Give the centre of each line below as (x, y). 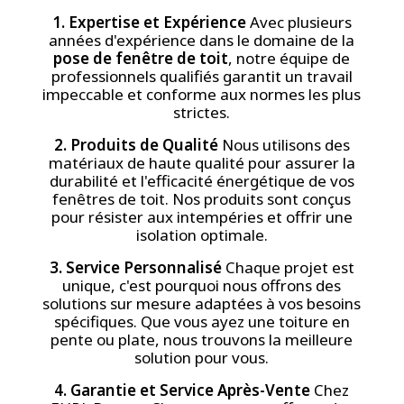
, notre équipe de (289, 58)
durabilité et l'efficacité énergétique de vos (202, 180)
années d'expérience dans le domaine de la (202, 40)
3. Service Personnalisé (135, 267)
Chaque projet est (288, 267)
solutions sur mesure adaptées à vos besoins (202, 303)
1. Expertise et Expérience (149, 22)
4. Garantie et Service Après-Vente (183, 390)
